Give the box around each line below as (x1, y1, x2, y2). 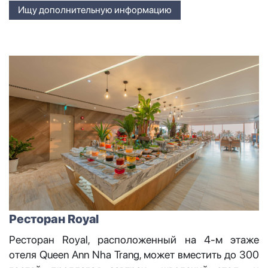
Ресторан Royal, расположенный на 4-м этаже (9, 233, 259, 246)
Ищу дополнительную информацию (18, 4, 172, 16)
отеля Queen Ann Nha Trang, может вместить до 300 (9, 248, 259, 261)
